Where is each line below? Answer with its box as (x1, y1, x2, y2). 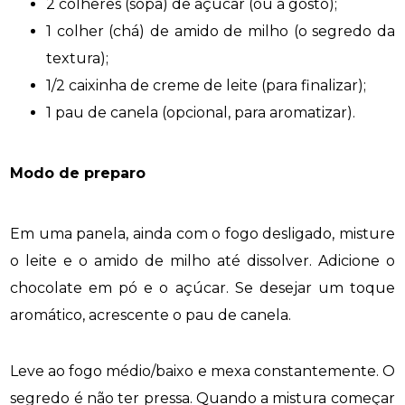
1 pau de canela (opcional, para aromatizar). (46, 103, 356, 121)
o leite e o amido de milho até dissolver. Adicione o (10, 252, 395, 270)
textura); (46, 49, 109, 67)
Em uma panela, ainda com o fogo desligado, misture (10, 225, 395, 243)
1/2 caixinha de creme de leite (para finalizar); (46, 76, 367, 94)
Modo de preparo (10, 165, 146, 183)
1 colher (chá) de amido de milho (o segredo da (46, 22, 395, 40)
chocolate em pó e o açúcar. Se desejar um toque (10, 279, 395, 297)
